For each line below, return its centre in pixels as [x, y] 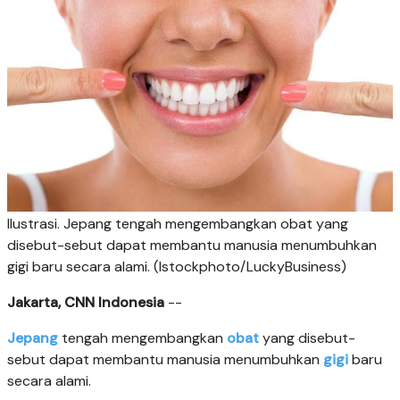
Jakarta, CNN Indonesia [86, 302]
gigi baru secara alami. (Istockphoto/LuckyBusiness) [177, 266]
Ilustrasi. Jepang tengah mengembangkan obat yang [178, 223]
